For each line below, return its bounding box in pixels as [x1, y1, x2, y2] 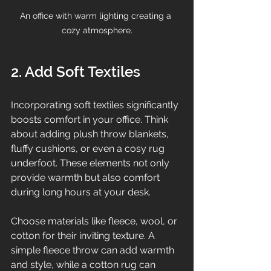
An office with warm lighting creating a [20, 10, 174, 21]
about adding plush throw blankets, [11, 128, 171, 140]
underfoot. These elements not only [11, 157, 172, 169]
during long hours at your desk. [11, 186, 151, 198]
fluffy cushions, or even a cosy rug [11, 142, 167, 154]
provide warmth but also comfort [11, 171, 162, 183]
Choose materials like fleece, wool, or [11, 215, 180, 227]
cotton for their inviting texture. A [11, 229, 157, 241]
